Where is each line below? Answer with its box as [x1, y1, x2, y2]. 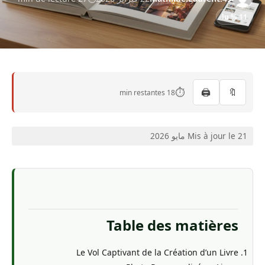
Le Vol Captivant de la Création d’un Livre [79, 247, 241, 258]
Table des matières [109, 215, 241, 235]
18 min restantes [170, 87, 179, 98]
